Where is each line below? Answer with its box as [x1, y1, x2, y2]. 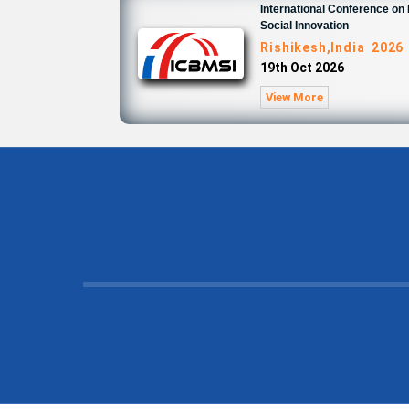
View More [266, 90, 324, 104]
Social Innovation [260, 19, 350, 32]
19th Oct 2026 [260, 60, 345, 75]
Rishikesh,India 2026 [260, 40, 404, 55]
